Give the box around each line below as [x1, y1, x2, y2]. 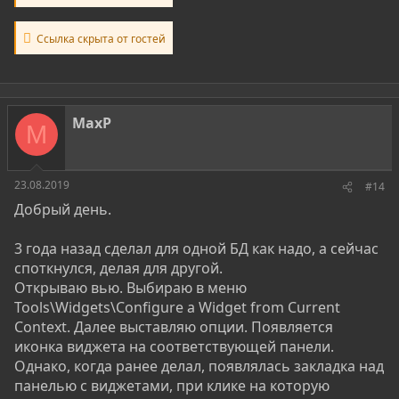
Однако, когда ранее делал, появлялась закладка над [14, 356, 384, 376]
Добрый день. [14, 199, 111, 219]
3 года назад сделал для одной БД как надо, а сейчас [14, 239, 379, 258]
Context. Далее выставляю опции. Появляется [14, 317, 333, 337]
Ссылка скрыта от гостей [34, 31, 166, 46]
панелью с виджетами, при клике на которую [14, 376, 330, 395]
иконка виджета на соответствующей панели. [14, 337, 334, 356]
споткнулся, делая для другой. [14, 258, 223, 278]
